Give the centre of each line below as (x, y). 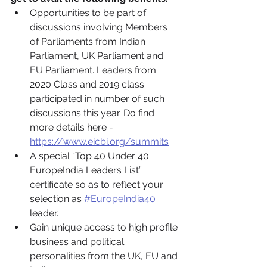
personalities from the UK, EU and (105, 256)
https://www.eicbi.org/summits (99, 142)
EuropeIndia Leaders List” (87, 170)
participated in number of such (98, 99)
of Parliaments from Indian (89, 41)
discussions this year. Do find (93, 113)
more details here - (73, 127)
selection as (57, 199)
